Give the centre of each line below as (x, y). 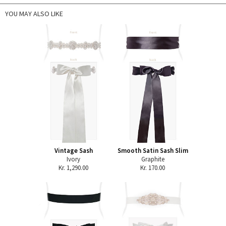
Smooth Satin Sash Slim (153, 150)
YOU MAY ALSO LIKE (34, 13)
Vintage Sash (73, 150)
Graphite (153, 159)
